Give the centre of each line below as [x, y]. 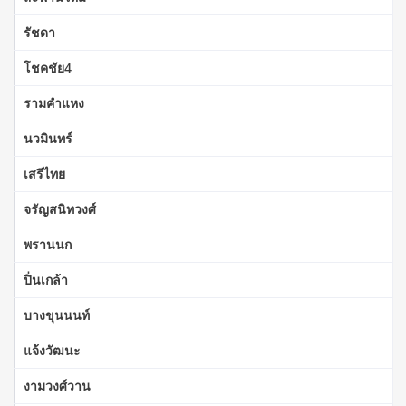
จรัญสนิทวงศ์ [60, 208]
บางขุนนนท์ [57, 314]
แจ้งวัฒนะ [52, 350]
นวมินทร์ [48, 138]
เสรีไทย [44, 173]
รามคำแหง [54, 102]
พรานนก [48, 244]
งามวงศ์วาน [57, 385]
